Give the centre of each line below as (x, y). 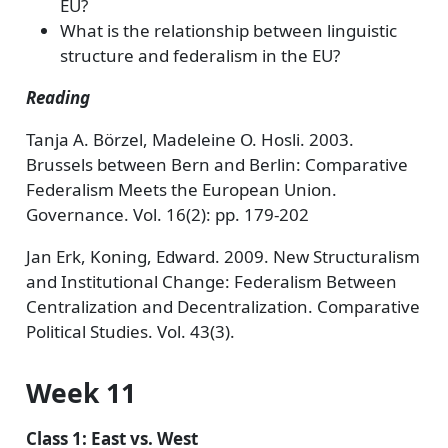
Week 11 (80, 393)
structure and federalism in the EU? (199, 55)
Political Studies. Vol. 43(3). (130, 331)
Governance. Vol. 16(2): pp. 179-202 (167, 214)
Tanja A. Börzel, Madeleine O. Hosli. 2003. (189, 139)
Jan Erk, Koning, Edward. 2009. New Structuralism (222, 256)
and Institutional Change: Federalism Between (211, 281)
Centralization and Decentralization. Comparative (222, 306)
